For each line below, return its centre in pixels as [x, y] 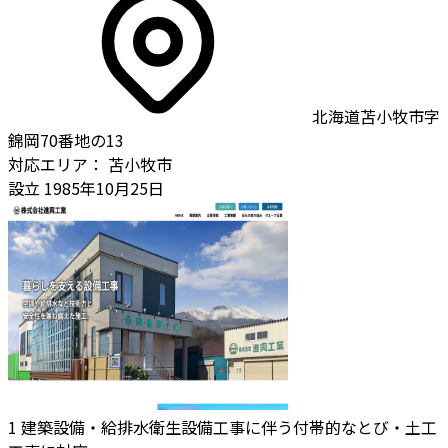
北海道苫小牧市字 [376, 115]
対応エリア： [56, 163]
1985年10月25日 [102, 187]
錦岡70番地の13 [66, 139]
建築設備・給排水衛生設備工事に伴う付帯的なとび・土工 [229, 426]
